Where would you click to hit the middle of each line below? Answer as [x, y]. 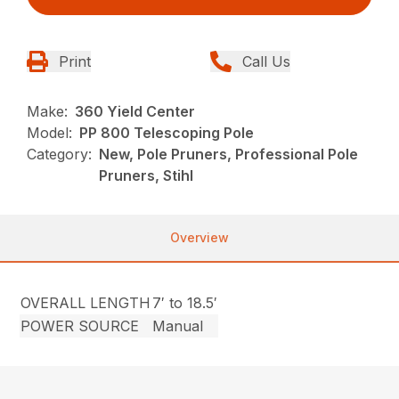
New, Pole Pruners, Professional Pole [229, 155]
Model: [50, 133]
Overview [199, 238]
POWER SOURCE [80, 326]
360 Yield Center [135, 112]
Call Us [266, 62]
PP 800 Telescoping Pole [167, 133]
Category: [60, 155]
